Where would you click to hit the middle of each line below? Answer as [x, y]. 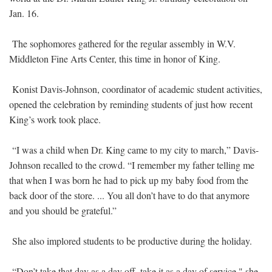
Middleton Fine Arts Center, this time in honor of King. [115, 58]
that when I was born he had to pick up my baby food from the [129, 180]
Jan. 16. [24, 13]
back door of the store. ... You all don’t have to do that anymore [129, 195]
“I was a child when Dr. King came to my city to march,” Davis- [134, 149]
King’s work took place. [55, 119]
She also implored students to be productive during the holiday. [131, 240]
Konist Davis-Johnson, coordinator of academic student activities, [136, 89]
